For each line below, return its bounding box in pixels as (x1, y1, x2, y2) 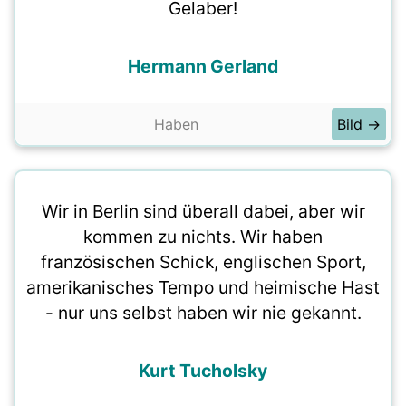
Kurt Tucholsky (139, 360, 267, 382)
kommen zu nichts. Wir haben (83, 226, 323, 247)
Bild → (337, 115, 381, 133)
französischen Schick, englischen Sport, (40, 251, 366, 273)
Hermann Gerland (128, 55, 278, 77)
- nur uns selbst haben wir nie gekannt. (44, 302, 362, 324)
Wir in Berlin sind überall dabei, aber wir (41, 200, 365, 222)
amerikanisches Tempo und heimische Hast (26, 276, 380, 298)
